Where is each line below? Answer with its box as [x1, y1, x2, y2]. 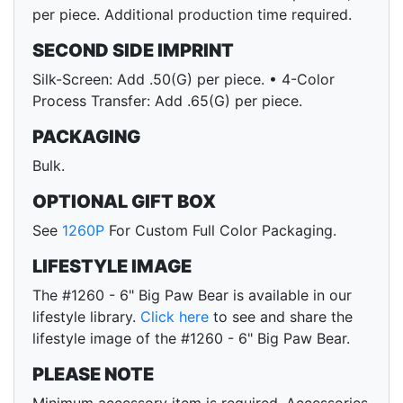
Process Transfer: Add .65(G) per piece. [32, 92, 302, 111]
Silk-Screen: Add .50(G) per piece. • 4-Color [32, 70, 335, 89]
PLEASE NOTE [32, 363, 154, 386]
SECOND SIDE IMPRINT [32, 40, 234, 62]
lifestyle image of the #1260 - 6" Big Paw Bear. [32, 329, 350, 348]
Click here [140, 308, 209, 327]
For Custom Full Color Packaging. [104, 221, 336, 240]
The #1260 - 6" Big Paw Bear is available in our [32, 286, 352, 305]
